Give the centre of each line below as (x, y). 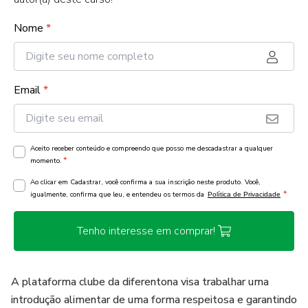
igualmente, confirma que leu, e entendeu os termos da (118, 195)
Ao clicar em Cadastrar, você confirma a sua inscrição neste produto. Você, (145, 182)
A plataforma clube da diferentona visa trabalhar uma (140, 282)
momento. (46, 161)
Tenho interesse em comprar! (146, 231)
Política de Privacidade (244, 194)
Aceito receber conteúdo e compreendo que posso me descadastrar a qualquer (152, 148)
